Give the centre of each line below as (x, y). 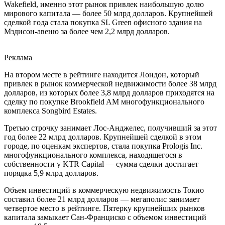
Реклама (18, 58)
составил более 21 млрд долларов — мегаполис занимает (102, 199)
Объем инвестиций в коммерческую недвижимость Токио (104, 190)
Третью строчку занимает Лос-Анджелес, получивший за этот (110, 128)
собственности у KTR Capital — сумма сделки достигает (101, 164)
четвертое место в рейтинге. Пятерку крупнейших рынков (104, 208)
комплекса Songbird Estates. (50, 111)
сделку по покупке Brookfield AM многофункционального (104, 102)
